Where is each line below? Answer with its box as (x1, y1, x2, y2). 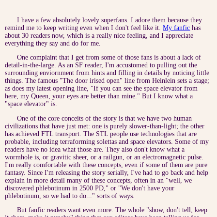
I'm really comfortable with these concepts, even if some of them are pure (5, 161, 208, 169)
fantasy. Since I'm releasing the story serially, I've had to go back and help (5, 169, 209, 176)
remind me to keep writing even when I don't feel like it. (5, 24, 163, 31)
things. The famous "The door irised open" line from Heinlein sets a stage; (5, 77, 210, 85)
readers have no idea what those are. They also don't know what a (5, 145, 185, 153)
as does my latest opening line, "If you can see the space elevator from (5, 85, 198, 93)
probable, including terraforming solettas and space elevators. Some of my (5, 138, 209, 145)
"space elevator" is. (5, 100, 58, 108)
